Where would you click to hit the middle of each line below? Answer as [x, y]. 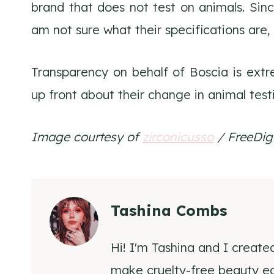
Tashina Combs [169, 210]
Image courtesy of [87, 136]
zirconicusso [178, 136]
